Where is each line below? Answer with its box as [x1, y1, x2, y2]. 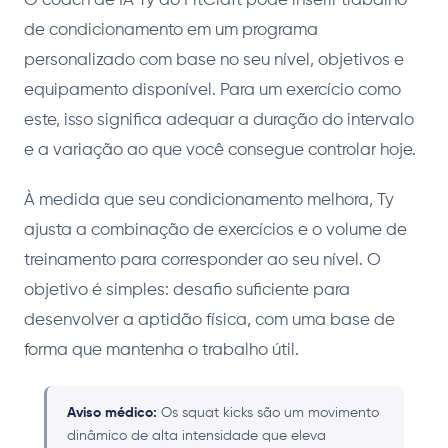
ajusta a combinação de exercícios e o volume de [24, 222, 407, 240]
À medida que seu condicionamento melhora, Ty [24, 192, 394, 210]
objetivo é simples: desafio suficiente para [24, 282, 350, 300]
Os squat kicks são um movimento [157, 406, 379, 421]
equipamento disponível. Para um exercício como [24, 82, 401, 100]
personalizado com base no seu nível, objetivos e [24, 52, 404, 70]
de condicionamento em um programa [24, 22, 318, 40]
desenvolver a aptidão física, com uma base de [24, 312, 395, 330]
